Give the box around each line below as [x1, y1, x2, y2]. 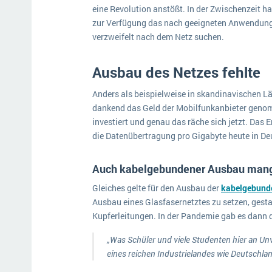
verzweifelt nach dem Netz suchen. [92, 31, 226, 42]
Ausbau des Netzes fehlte [92, 63, 264, 82]
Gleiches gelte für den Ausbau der [92, 182, 221, 194]
